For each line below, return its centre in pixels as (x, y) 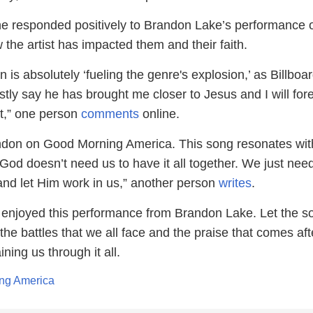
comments (110, 114)
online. (159, 114)
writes (235, 183)
